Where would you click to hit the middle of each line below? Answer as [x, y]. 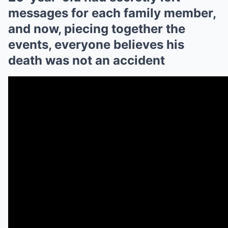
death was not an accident [87, 60]
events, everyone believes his [96, 45]
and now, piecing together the [97, 29]
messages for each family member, [112, 13]
